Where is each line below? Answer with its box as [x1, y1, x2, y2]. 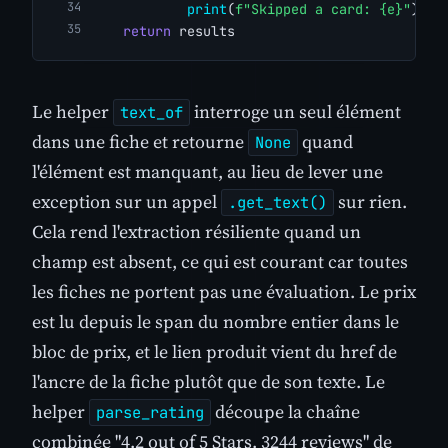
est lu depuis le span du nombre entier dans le [32, 309, 399, 335]
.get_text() [228, 192, 327, 214]
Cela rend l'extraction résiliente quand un [32, 219, 361, 245]
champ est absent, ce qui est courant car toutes [32, 249, 408, 275]
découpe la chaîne [211, 399, 360, 425]
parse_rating [96, 402, 204, 424]
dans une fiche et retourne [32, 129, 248, 155]
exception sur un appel [32, 189, 221, 215]
